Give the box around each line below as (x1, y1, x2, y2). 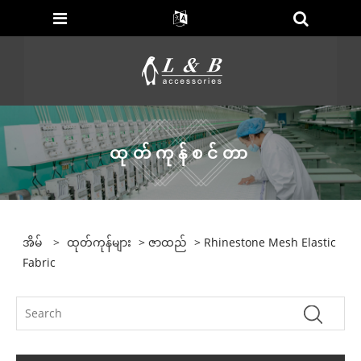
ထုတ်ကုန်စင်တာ (109, 141, 252, 164)
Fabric (23, 254, 56, 270)
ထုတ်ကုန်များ (67, 234, 132, 250)
